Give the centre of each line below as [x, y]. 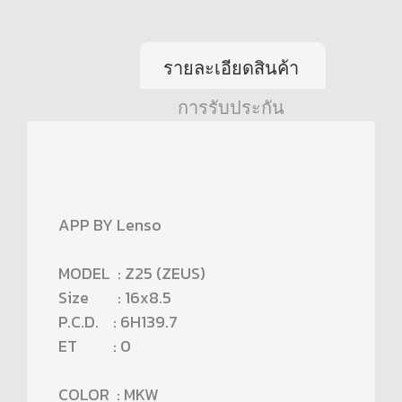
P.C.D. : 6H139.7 [118, 322]
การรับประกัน [231, 108]
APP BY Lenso [110, 225]
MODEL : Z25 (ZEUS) [132, 274]
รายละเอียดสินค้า [231, 69]
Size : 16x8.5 [115, 298]
